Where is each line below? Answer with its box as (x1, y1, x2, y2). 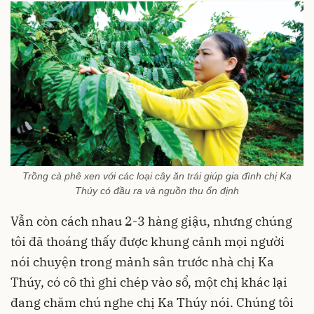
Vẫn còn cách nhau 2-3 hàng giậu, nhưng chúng (11, 212, 292, 229)
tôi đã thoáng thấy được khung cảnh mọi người (11, 233, 285, 250)
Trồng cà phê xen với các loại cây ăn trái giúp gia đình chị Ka (22, 170, 292, 182)
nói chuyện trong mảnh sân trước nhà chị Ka (11, 253, 274, 270)
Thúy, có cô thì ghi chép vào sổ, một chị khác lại (11, 273, 287, 290)
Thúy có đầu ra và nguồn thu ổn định (75, 184, 239, 196)
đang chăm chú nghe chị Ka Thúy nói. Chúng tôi (11, 294, 294, 310)
